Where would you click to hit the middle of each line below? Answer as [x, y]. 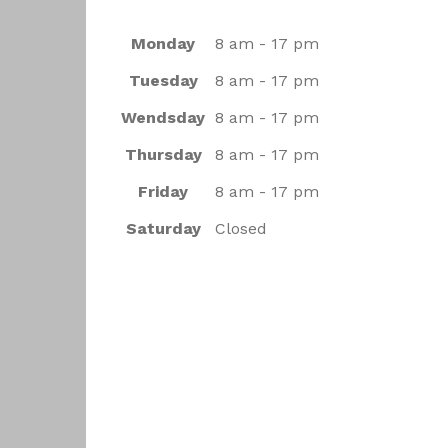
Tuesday [163, 80]
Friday [163, 191]
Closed [241, 228]
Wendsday [163, 117]
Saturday [163, 228]
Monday [163, 43]
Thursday [163, 154]
